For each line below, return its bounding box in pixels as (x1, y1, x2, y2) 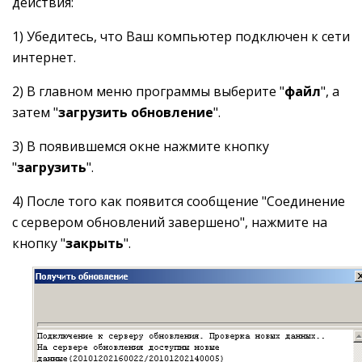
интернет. (12, 48, 76, 66)
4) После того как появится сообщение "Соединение (12, 192, 345, 210)
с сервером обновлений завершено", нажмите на (12, 213, 327, 231)
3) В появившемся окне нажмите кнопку (12, 137, 269, 155)
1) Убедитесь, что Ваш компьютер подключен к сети (12, 27, 350, 45)
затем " (12, 103, 58, 121)
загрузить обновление (58, 103, 213, 121)
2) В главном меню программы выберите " (12, 82, 284, 100)
